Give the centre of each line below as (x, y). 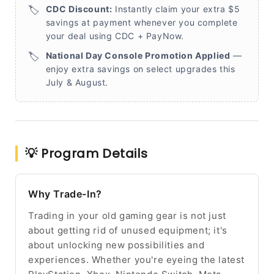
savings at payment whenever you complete (142, 22)
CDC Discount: (79, 9)
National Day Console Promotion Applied (138, 55)
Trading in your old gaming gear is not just (127, 215)
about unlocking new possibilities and (117, 245)
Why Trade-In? (65, 194)
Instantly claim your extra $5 (176, 9)
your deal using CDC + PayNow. (115, 35)
